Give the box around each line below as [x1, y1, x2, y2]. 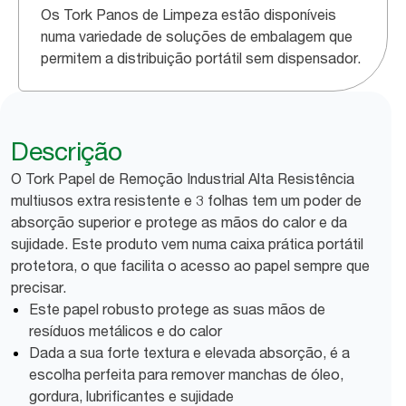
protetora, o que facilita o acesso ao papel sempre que [11, 256, 370, 275]
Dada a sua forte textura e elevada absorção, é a [29, 343, 350, 362]
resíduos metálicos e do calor [29, 322, 222, 340]
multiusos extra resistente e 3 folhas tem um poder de [11, 191, 362, 209]
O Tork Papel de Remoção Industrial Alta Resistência [11, 169, 354, 188]
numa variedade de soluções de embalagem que [41, 27, 353, 45]
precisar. [11, 278, 66, 296]
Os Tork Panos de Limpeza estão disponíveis [41, 5, 336, 24]
